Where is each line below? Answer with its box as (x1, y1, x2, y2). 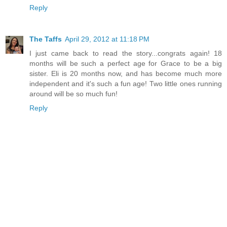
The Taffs (29, 34, 62, 43)
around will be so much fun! (29, 89, 118, 98)
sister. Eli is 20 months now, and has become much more (29, 69, 222, 78)
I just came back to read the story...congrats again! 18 (29, 49, 222, 57)
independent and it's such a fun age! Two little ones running (29, 79, 222, 88)
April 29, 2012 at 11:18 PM (65, 34, 149, 43)
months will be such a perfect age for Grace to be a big (29, 59, 222, 67)
